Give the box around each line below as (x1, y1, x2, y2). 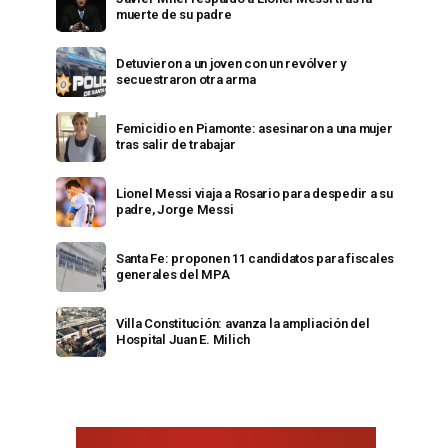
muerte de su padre (116, 7, 232, 22)
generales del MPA (116, 267, 230, 282)
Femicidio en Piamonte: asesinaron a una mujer (116, 121, 393, 136)
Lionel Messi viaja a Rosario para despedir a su (116, 186, 393, 201)
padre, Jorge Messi (116, 202, 234, 217)
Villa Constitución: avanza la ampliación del (116, 316, 370, 331)
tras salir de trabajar (116, 137, 236, 152)
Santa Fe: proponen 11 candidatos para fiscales (116, 251, 395, 266)
